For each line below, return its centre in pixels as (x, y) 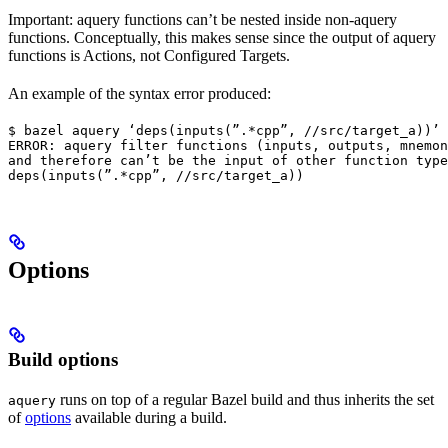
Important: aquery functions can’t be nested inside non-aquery (202, 20)
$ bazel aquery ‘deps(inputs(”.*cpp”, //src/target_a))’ (224, 131)
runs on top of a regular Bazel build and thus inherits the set (245, 400)
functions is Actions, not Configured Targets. (149, 56)
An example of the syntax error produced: (139, 94)
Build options (63, 360)
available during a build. (149, 418)
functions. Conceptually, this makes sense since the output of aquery (222, 38)
